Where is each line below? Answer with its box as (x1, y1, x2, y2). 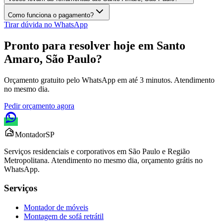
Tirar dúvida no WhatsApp (4, 20, 88, 29)
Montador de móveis (24, 203, 88, 212)
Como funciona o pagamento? (8, 11, 94, 19)
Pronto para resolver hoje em (4, 39, 157, 52)
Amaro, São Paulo (4, 52, 96, 65)
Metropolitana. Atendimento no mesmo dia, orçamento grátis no (4, 156, 203, 165)
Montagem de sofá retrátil (24, 212, 104, 221)
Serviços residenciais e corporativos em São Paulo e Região (4, 147, 190, 156)
